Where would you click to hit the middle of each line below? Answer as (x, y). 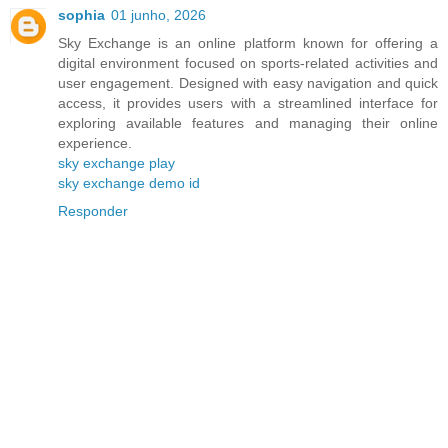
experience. (95, 143)
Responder (93, 211)
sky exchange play (116, 163)
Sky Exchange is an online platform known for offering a (248, 43)
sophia (81, 15)
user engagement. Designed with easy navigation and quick (248, 83)
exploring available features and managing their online (248, 123)
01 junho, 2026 (158, 15)
